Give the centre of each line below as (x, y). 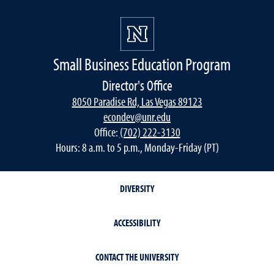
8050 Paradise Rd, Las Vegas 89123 (137, 101)
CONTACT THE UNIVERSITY (137, 257)
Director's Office (137, 85)
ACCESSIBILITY (137, 222)
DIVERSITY (137, 188)
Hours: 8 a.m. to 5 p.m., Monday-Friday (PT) (137, 147)
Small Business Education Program (142, 64)
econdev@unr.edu (137, 116)
